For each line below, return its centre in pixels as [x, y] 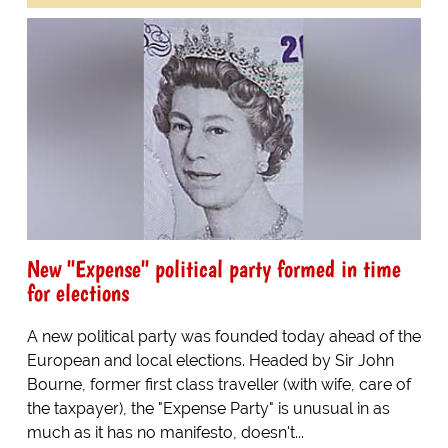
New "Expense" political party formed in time [213, 268]
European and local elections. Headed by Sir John [210, 360]
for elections [77, 292]
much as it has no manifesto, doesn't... [165, 432]
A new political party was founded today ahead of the [223, 336]
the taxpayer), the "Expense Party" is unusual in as [208, 408]
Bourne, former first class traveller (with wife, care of [218, 384]
